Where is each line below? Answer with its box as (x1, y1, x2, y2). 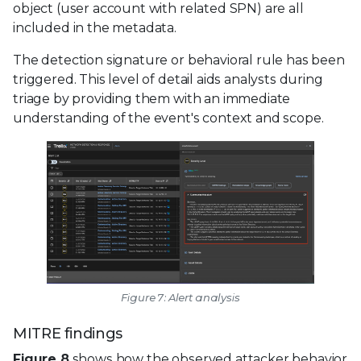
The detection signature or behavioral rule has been (13, 52, 345, 68)
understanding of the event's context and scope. (13, 110, 324, 126)
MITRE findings (13, 324, 123, 342)
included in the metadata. (13, 19, 176, 35)
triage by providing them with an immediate (13, 90, 291, 106)
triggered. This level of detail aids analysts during (13, 71, 323, 87)
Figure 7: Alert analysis (121, 290, 240, 304)
